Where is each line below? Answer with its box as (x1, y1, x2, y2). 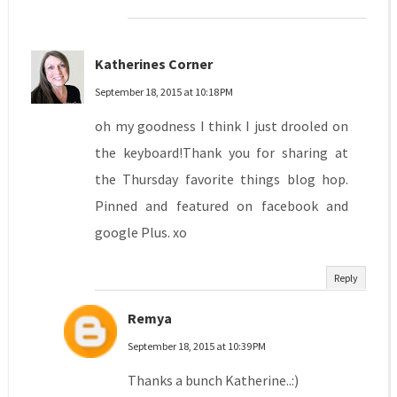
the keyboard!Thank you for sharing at (94, 144, 349, 162)
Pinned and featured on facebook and (94, 197, 349, 215)
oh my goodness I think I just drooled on (94, 117, 349, 136)
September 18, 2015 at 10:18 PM (94, 85, 233, 99)
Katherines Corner (94, 55, 213, 74)
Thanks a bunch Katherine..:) (127, 371, 299, 390)
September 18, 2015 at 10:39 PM (127, 339, 266, 354)
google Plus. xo (94, 223, 187, 242)
